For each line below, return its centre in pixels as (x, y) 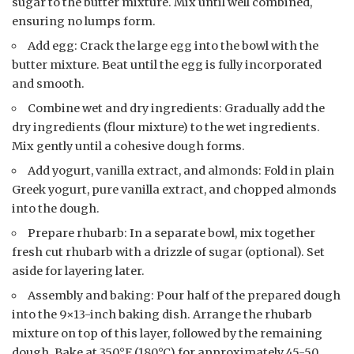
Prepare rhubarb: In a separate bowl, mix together (172, 233)
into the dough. (56, 208)
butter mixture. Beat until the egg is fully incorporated (167, 64)
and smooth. (48, 83)
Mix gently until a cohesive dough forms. (128, 146)
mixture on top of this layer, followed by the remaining (167, 333)
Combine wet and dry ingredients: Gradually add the (177, 108)
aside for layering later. (78, 271)
